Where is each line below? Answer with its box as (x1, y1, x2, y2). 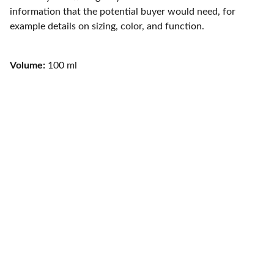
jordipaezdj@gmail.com (87, 253, 187, 263)
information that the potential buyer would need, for (10, 7, 235, 17)
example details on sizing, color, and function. (10, 21, 204, 31)
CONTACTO (95, 139, 179, 155)
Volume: (10, 61, 48, 70)
